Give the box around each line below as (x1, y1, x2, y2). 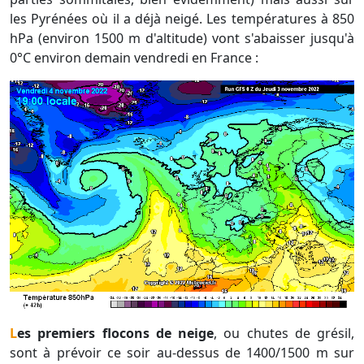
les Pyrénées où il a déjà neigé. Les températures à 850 (10, 10, 354, 28)
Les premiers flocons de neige (17, 324, 214, 343)
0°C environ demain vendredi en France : (10, 49, 262, 67)
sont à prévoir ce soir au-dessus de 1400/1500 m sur (10, 344, 354, 362)
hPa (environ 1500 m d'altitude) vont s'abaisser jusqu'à (10, 29, 354, 48)
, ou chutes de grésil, (214, 324, 354, 343)
